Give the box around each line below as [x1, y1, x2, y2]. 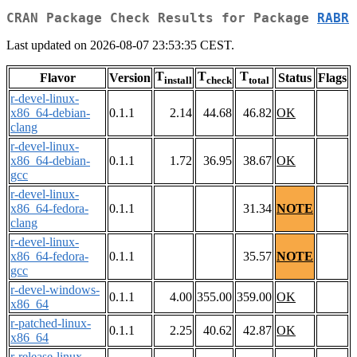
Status [278, 71, 312, 85]
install [164, 74, 192, 87]
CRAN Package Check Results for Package [6, 10, 317, 26]
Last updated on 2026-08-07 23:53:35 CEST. [6, 38, 234, 53]
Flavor [39, 71, 76, 85]
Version [109, 71, 151, 85]
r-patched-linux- [10, 316, 91, 331]
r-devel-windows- [10, 283, 100, 297]
